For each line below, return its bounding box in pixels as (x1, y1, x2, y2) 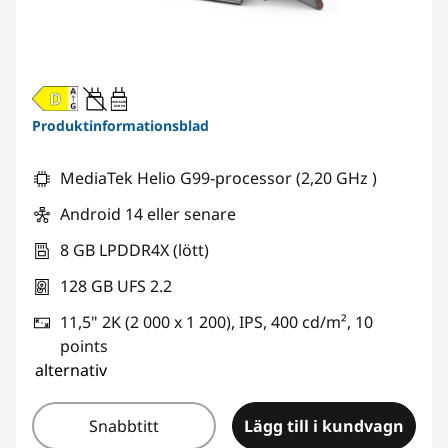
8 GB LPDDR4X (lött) (60, 238, 209, 261)
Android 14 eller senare (60, 202, 236, 225)
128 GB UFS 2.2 (60, 274, 172, 297)
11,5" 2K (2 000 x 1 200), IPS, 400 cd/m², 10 (60, 310, 373, 333)
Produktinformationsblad (32, 115, 209, 135)
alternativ (35, 358, 107, 381)
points (60, 334, 108, 357)
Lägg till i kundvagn (244, 414, 404, 437)
